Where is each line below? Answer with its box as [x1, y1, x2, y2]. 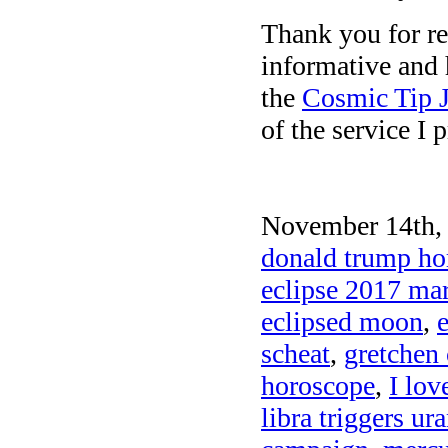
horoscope [261, 369, 375, 401]
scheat [261, 337, 330, 369]
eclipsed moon [261, 305, 423, 337]
